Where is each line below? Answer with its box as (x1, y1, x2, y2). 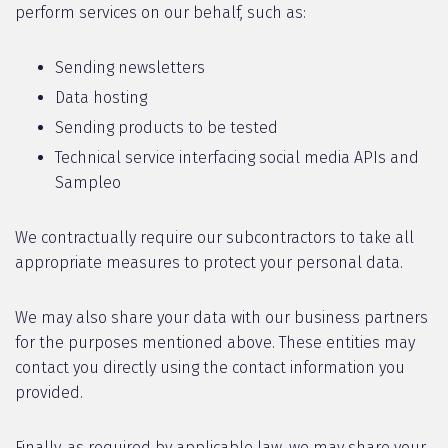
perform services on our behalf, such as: (15, 3, 306, 22)
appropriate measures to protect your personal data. (15, 253, 403, 272)
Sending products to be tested (55, 118, 278, 137)
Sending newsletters (55, 58, 205, 77)
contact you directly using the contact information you (15, 358, 405, 377)
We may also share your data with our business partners (15, 308, 428, 327)
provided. (15, 383, 83, 402)
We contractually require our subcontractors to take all (15, 228, 414, 247)
